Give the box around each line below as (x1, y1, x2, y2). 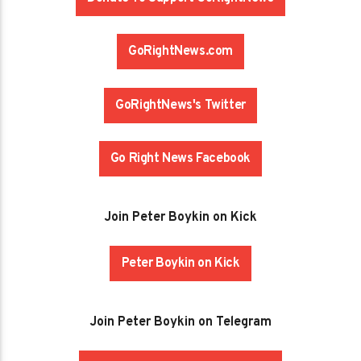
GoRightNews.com (128, 44, 233, 60)
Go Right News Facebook (110, 151, 251, 168)
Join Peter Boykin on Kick (104, 210, 257, 226)
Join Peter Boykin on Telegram (89, 314, 272, 331)
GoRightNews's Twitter (115, 97, 246, 114)
